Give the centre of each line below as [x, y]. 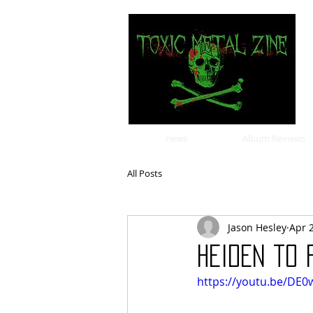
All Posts [145, 173]
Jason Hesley [257, 227]
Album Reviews [274, 138]
